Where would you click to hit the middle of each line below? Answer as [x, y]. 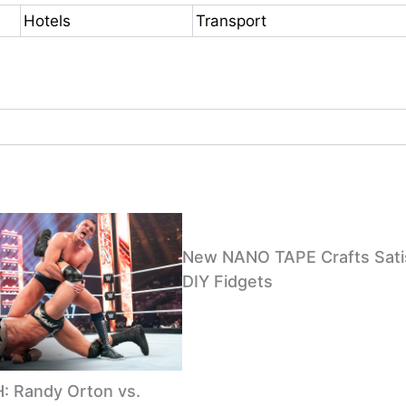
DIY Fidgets [228, 281]
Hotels [47, 20]
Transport [231, 20]
